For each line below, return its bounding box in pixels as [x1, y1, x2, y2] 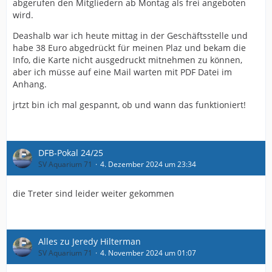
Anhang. [13, 78, 47, 90]
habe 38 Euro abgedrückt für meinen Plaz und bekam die [13, 42, 246, 53]
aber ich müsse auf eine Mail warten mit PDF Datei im [13, 66, 232, 78]
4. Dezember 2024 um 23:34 [100, 159, 196, 169]
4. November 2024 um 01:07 [100, 248, 196, 258]
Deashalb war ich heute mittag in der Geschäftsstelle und [13, 30, 248, 41]
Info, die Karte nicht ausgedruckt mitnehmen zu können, [13, 54, 242, 66]
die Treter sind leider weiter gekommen [13, 188, 174, 199]
